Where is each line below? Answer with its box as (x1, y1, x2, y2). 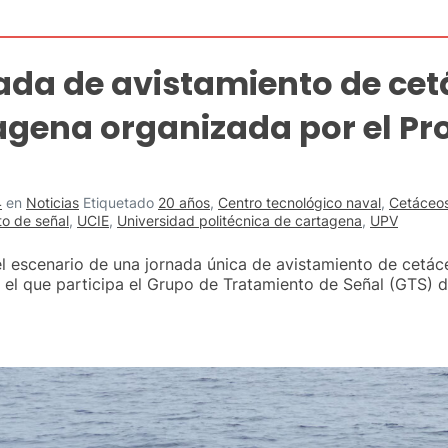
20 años (158, 193, 210, 211)
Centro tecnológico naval (218, 193, 381, 211)
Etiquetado (83, 193, 158, 211)
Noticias (26, 193, 79, 211)
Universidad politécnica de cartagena (117, 211, 362, 229)
